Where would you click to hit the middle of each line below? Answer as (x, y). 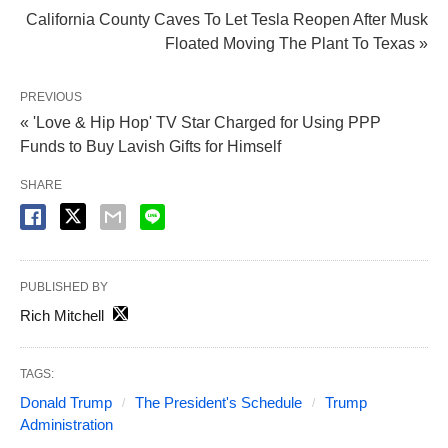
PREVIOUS (51, 97)
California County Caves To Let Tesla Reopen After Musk (227, 19)
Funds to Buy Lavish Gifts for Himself (150, 146)
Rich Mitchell (62, 315)
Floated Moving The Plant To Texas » (296, 43)
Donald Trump (66, 402)
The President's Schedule (218, 402)
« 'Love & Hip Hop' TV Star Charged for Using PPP (200, 122)
